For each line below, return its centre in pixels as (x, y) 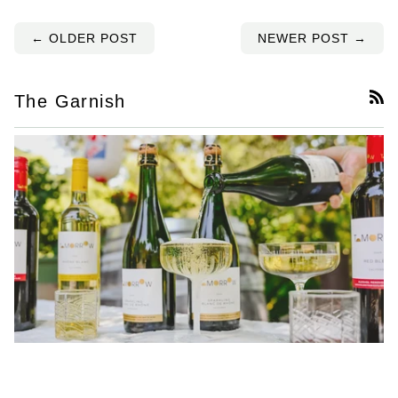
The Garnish (70, 102)
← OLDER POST (84, 39)
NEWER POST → (313, 39)
